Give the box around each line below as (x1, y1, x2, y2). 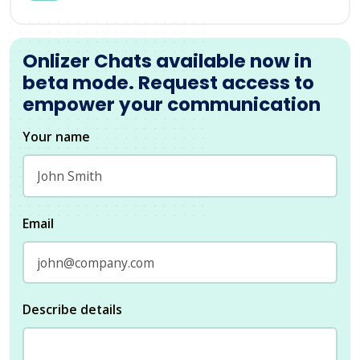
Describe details (22, 301, 122, 319)
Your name (22, 127, 90, 145)
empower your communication (22, 91, 321, 117)
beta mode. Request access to (22, 69, 314, 96)
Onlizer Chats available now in (22, 47, 312, 74)
